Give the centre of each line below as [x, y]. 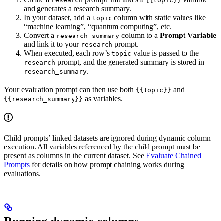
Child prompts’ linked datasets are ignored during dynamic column [107, 138]
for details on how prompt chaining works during [107, 164]
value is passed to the [165, 53]
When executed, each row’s [68, 53]
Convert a [40, 35]
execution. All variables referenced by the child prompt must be [102, 147]
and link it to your [52, 44]
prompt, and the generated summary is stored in [130, 62]
